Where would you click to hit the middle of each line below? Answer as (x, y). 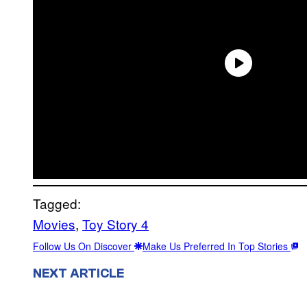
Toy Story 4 (115, 223)
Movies (54, 223)
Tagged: (57, 203)
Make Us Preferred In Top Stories (217, 246)
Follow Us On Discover (84, 246)
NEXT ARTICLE (78, 273)
